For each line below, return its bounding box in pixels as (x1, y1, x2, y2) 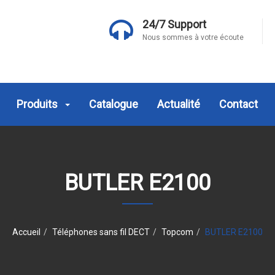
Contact (219, 98, 258, 110)
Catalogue (89, 98, 138, 110)
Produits (17, 98, 60, 110)
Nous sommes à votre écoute (142, 33, 244, 42)
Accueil (12, 227, 41, 237)
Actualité (157, 98, 200, 110)
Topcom (161, 227, 193, 237)
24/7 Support (142, 18, 206, 31)
